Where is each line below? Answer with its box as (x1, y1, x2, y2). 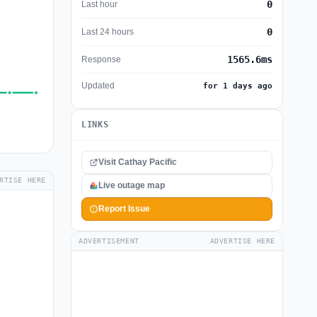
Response (81, 54, 121, 64)
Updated (81, 81, 115, 91)
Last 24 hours (81, 26, 134, 37)
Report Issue (98, 204, 150, 214)
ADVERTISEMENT (79, 237, 139, 245)
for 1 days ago (203, 81, 272, 91)
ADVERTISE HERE (209, 237, 275, 245)
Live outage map (98, 180, 165, 190)
